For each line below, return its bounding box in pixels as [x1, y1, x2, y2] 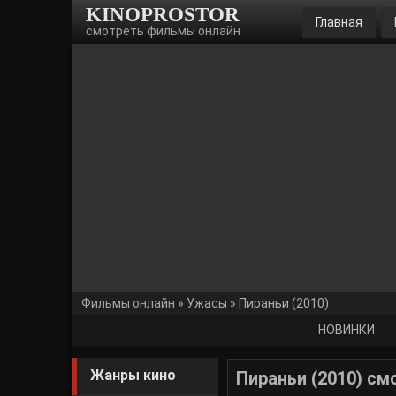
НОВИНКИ [318, 323, 375, 337]
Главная [316, 15, 362, 29]
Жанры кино [90, 367, 176, 384]
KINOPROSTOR [86, 4, 240, 26]
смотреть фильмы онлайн [86, 24, 240, 38]
